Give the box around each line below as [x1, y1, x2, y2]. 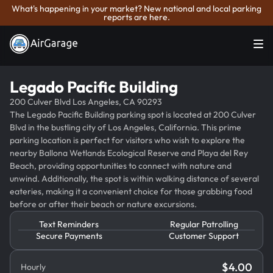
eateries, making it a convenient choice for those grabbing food [10, 185, 252, 197]
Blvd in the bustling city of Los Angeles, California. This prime [10, 121, 241, 133]
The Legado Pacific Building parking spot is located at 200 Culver [10, 108, 256, 120]
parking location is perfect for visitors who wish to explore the [10, 134, 245, 146]
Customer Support [169, 230, 239, 242]
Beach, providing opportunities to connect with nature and [10, 160, 232, 171]
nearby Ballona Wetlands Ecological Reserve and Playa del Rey [10, 147, 248, 158]
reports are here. [103, 12, 170, 23]
